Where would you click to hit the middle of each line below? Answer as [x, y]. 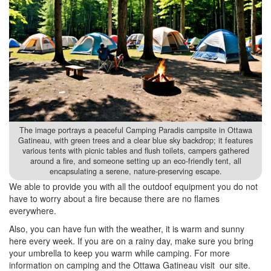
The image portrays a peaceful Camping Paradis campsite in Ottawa [135, 130]
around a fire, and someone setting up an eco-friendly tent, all [135, 161]
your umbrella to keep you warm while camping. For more [119, 253]
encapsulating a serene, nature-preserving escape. [135, 171]
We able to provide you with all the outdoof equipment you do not [133, 187]
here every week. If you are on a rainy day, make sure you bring [131, 241]
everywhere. [33, 211]
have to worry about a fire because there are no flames [114, 199]
